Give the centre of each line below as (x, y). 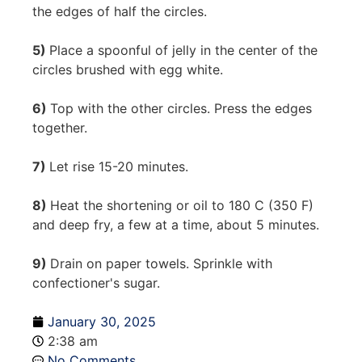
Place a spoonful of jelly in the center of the (183, 50)
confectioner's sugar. (96, 283)
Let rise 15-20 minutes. (119, 166)
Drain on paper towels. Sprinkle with (161, 263)
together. (60, 128)
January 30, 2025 (102, 322)
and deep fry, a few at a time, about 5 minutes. (176, 225)
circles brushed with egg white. (128, 69)
